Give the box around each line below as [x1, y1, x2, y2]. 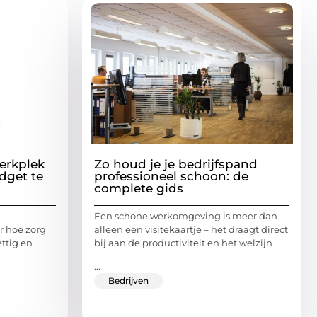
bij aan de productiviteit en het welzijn [94, 236, 272, 248]
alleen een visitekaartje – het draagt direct [94, 223, 288, 235]
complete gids [94, 180, 183, 195]
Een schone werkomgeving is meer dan [94, 209, 277, 221]
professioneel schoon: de [94, 168, 248, 183]
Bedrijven [108, 275, 149, 287]
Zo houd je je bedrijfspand [94, 156, 258, 171]
